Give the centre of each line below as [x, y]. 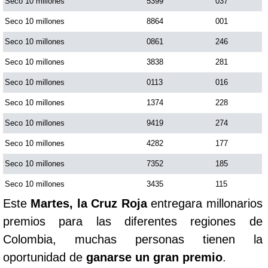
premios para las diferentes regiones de [133, 221]
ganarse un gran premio [154, 257]
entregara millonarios [207, 203]
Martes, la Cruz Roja [91, 203]
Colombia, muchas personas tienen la [133, 239]
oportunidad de [45, 257]
